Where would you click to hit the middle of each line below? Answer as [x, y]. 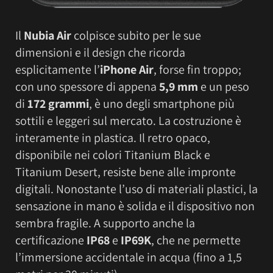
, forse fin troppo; [197, 69]
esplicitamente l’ [58, 69]
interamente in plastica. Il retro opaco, [113, 137]
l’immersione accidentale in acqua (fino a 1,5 [129, 257]
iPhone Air [127, 69]
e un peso [224, 86]
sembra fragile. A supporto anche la [105, 223]
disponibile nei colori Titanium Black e [113, 154]
